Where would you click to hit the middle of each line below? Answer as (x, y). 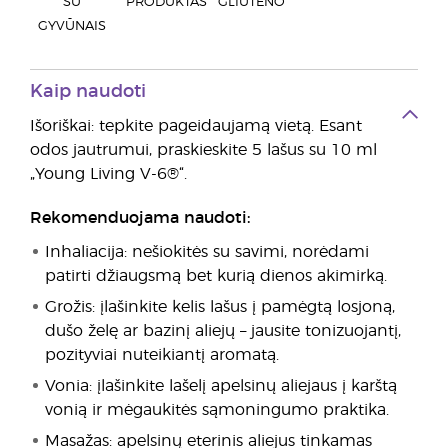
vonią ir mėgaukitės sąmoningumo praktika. (217, 410)
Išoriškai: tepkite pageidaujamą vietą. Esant (196, 126)
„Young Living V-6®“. (108, 174)
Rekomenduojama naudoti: (140, 218)
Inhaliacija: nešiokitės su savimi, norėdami (207, 252)
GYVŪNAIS (72, 26)
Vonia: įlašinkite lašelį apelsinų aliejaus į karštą (221, 386)
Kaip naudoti (88, 92)
